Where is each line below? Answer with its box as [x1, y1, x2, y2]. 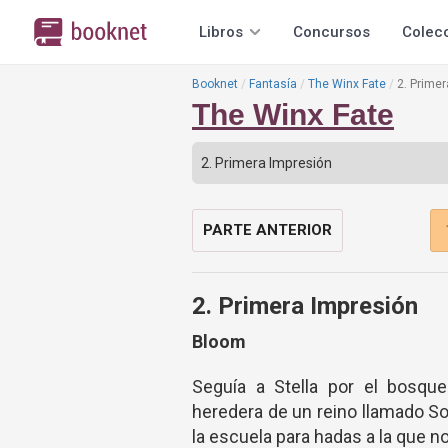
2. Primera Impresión [192, 292, 418, 320]
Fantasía [249, 77, 297, 91]
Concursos [293, 23, 370, 41]
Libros [199, 23, 243, 41]
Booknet [192, 77, 238, 91]
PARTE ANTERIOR [203, 221, 332, 239]
